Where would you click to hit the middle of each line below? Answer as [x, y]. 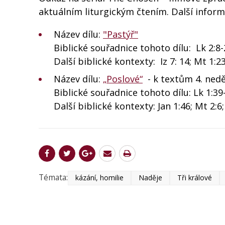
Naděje [150, 178]
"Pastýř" [121, 34]
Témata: [53, 178]
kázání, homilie [99, 178]
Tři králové [195, 178]
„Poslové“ [123, 79]
